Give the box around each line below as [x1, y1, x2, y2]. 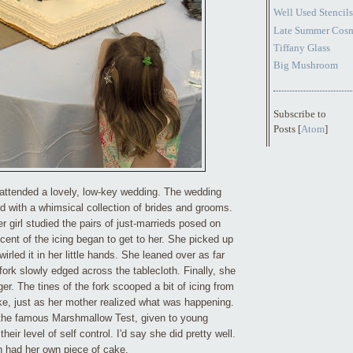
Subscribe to [273, 108, 326, 121]
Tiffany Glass [273, 41, 330, 54]
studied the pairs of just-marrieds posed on [25, 217, 221, 229]
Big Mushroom [273, 59, 338, 72]
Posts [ [273, 123, 301, 136]
